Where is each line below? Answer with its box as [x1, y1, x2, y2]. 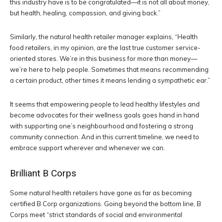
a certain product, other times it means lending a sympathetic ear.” [10, 76, 210, 84]
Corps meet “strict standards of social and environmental [10, 211, 182, 219]
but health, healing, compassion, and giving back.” [10, 9, 161, 17]
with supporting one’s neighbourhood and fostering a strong [10, 122, 193, 130]
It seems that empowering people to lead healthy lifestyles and [10, 100, 200, 108]
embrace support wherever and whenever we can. [10, 144, 165, 152]
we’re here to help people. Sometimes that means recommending [10, 65, 209, 73]
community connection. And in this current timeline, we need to [10, 133, 199, 141]
